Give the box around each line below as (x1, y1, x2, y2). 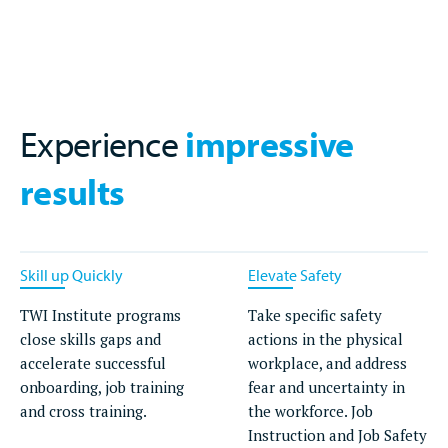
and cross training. (20, 401, 147, 422)
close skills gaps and (20, 329, 161, 350)
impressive (185, 120, 354, 167)
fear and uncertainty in (248, 377, 405, 398)
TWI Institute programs (20, 305, 181, 326)
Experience (20, 120, 186, 167)
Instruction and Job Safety (248, 425, 427, 446)
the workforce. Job (248, 401, 373, 422)
